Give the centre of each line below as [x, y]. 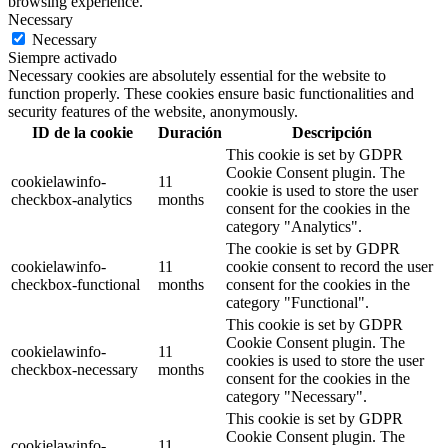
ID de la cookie [82, 132]
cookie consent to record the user [329, 266]
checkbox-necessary [74, 369]
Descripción [331, 132]
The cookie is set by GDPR [313, 248]
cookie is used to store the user [322, 190]
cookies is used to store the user [325, 360]
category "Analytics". [294, 226]
